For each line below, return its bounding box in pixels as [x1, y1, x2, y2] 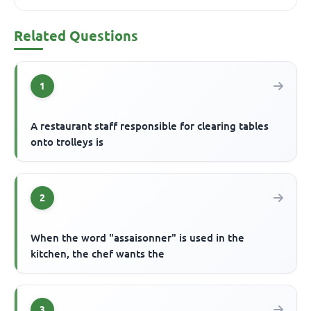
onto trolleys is [31, 136, 104, 149]
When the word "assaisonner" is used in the [31, 232, 245, 244]
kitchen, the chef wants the [31, 248, 165, 260]
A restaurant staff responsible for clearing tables [31, 120, 269, 133]
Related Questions [14, 28, 138, 44]
